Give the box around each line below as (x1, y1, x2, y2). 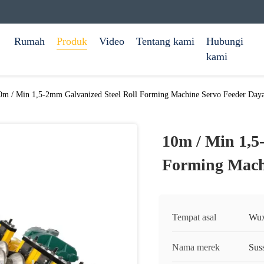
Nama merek (172, 242, 220, 252)
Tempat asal (172, 212, 216, 222)
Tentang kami (136, 35, 194, 47)
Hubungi (206, 35, 243, 47)
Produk (57, 35, 87, 47)
